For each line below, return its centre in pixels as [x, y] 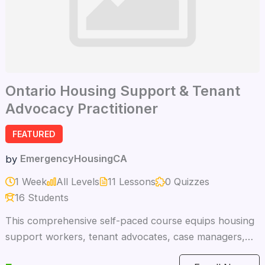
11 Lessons [131, 181]
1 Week [30, 181]
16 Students [41, 197]
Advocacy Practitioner [83, 108]
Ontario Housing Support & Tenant [122, 91]
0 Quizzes [187, 181]
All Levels [77, 181]
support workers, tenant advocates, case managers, [125, 236]
